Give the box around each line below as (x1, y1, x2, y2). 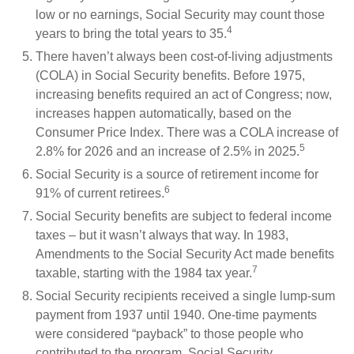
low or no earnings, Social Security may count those (36, 8, 325, 21)
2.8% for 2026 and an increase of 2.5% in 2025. (36, 145, 299, 158)
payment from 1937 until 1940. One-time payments (36, 308, 317, 322)
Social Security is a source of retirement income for (36, 168, 318, 181)
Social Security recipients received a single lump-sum (36, 289, 335, 303)
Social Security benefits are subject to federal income (36, 209, 332, 223)
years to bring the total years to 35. (36, 27, 227, 40)
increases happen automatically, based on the (36, 107, 292, 120)
